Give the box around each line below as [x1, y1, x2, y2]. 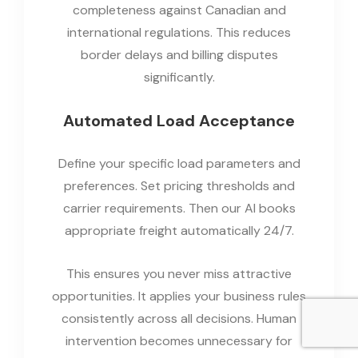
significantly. [143, 68, 215, 86]
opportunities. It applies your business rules [52, 287, 306, 304]
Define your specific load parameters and [58, 154, 300, 172]
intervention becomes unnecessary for [66, 332, 292, 349]
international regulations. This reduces [67, 23, 291, 41]
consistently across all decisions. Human [62, 309, 296, 327]
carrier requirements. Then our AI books [62, 199, 296, 217]
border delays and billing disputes [80, 46, 278, 63]
